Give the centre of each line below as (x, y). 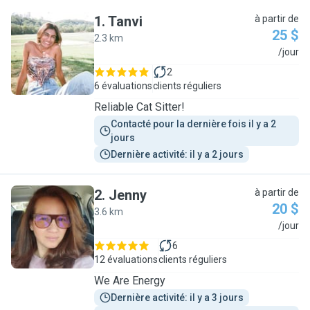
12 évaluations (126, 259)
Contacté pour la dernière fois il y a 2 (194, 124)
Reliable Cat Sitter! (139, 107)
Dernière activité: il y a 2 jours (177, 154)
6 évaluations (123, 86)
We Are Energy (130, 281)
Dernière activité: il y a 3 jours (177, 298)
